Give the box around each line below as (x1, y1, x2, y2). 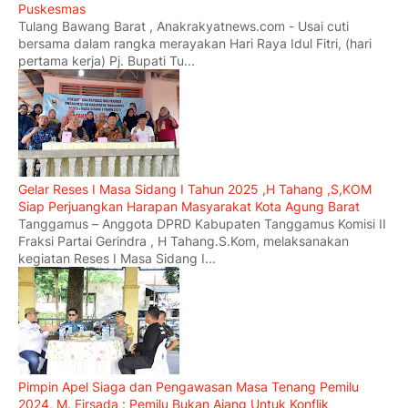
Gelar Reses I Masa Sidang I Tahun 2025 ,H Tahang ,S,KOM (18, 181, 372, 198)
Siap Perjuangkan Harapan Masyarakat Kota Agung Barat (18, 199, 360, 215)
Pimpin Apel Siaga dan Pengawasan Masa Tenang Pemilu (18, 379, 359, 395)
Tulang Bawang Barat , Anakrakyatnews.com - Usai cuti (18, 18, 349, 35)
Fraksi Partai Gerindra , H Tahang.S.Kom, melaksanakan (18, 233, 349, 250)
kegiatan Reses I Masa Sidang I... (18, 250, 216, 267)
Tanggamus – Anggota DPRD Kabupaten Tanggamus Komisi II (18, 216, 386, 232)
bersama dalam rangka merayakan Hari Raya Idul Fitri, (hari (18, 36, 372, 52)
